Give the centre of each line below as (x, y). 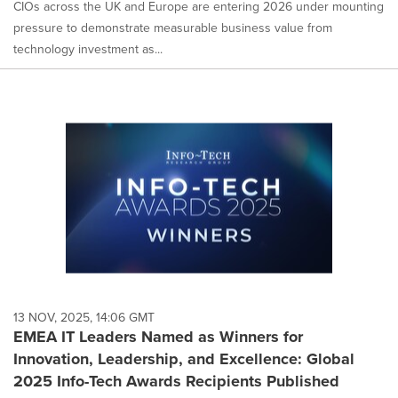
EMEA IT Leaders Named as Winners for (158, 336)
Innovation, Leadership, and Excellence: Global (184, 358)
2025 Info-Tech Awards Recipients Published (176, 381)
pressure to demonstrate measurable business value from (173, 28)
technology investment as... (88, 49)
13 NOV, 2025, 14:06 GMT (84, 317)
